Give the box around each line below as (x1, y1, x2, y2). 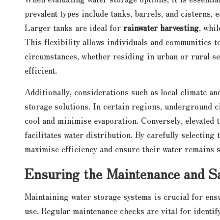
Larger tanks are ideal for (25, 21, 123, 33)
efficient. (25, 64, 57, 76)
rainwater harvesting (123, 21, 199, 33)
